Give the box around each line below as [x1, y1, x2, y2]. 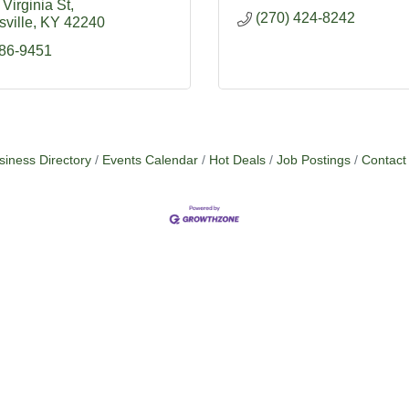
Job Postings [277, 153, 351, 167]
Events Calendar [102, 153, 198, 167]
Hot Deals [209, 153, 266, 167]
